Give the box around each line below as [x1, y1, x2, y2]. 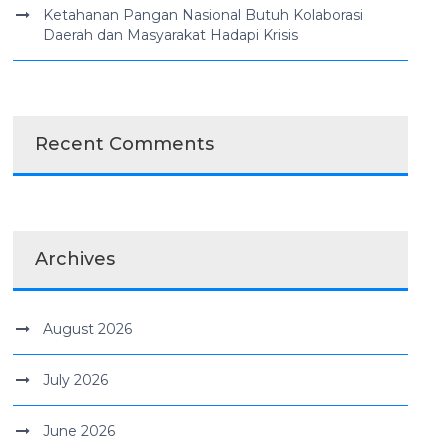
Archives [35, 248, 116, 270]
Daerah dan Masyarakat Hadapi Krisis [43, 26, 299, 44]
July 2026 [43, 371, 109, 389]
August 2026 [43, 320, 133, 338]
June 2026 [43, 422, 116, 440]
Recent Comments [35, 133, 215, 155]
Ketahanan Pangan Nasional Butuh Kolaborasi [43, 6, 364, 24]
